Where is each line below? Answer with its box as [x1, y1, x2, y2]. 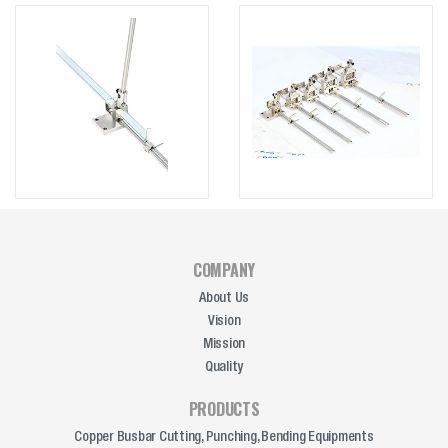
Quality [204, 360, 244, 375]
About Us [199, 291, 249, 306]
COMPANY [192, 257, 256, 282]
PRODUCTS [188, 396, 260, 421]
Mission [202, 337, 246, 352]
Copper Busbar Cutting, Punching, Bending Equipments [74, 430, 374, 445]
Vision [207, 314, 241, 329]
